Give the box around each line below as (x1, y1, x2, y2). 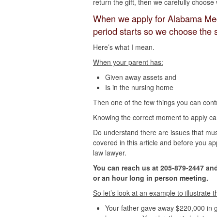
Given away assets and (105, 72, 178, 82)
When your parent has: (93, 57, 163, 67)
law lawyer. (93, 148, 126, 157)
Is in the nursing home (105, 82, 173, 92)
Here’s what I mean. (93, 42, 155, 52)
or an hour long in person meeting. (93, 173, 208, 183)
